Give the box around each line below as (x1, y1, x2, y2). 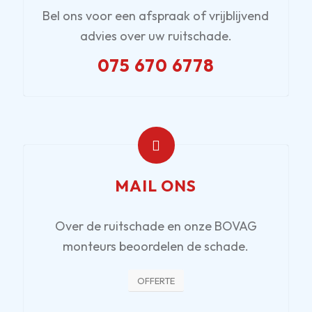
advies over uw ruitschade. (79, 27, 232, 44)
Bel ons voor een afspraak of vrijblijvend (42, 7, 270, 24)
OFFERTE (136, 274, 175, 286)
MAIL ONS (115, 175, 197, 196)
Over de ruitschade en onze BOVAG (54, 218, 257, 235)
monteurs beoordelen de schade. (63, 238, 249, 255)
